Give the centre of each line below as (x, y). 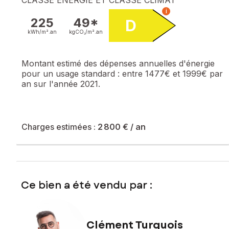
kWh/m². (39, 31)
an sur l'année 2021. (61, 84)
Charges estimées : (60, 127)
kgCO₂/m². (83, 31)
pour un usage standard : (72, 73)
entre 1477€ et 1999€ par (173, 73)
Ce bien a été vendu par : (87, 185)
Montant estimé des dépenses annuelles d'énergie (118, 63)
